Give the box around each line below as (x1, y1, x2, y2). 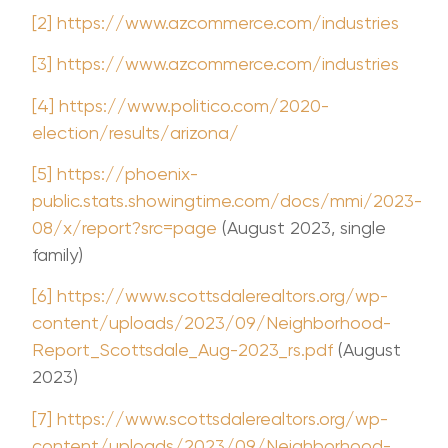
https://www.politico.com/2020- (59, 94, 330, 116)
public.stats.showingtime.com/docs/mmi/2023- (32, 189, 423, 211)
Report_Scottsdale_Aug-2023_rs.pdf (32, 339, 334, 361)
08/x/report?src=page (32, 216, 218, 238)
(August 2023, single (217, 216, 387, 238)
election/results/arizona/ (32, 121, 240, 143)
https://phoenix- (57, 162, 199, 184)
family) (32, 243, 84, 265)
